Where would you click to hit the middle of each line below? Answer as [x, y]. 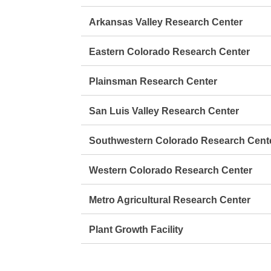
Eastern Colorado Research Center [170, 52]
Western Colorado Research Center [171, 171]
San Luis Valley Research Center [164, 111]
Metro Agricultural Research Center [170, 200]
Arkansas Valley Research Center [166, 22]
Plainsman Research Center [153, 82]
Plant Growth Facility [136, 230]
